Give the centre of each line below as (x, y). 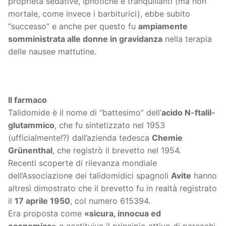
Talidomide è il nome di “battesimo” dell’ (85, 112)
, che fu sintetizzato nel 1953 (110, 125)
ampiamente (163, 26)
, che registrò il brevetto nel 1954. (117, 150)
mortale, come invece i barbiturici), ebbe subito (99, 14)
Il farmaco (27, 100)
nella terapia (187, 39)
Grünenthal (30, 150)
